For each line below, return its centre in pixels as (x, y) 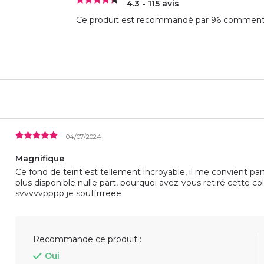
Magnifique (40, 158)
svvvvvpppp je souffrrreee (68, 193)
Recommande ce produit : (87, 239)
